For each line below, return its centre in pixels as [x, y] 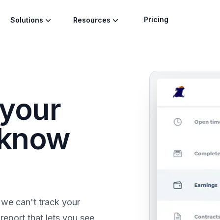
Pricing [156, 19]
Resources [92, 20]
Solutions [27, 20]
